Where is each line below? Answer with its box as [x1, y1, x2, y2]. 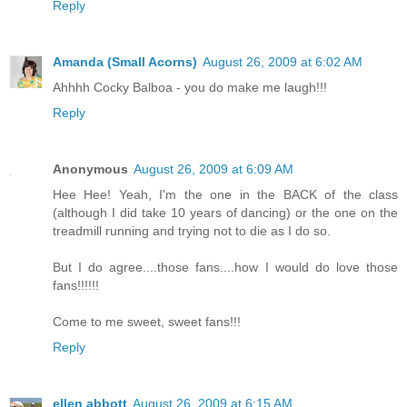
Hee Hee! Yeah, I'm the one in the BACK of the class [53, 187, 398, 203]
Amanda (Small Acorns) [53, 55, 197, 70]
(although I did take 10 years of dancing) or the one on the [53, 205, 398, 221]
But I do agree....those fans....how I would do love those [53, 260, 398, 275]
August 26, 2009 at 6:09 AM [134, 162, 293, 177]
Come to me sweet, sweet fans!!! [53, 314, 241, 330]
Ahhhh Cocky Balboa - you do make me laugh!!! [53, 80, 327, 95]
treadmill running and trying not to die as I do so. [53, 223, 331, 239]
